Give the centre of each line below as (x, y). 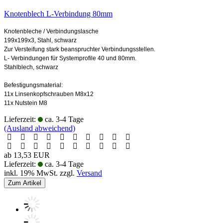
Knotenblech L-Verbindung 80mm (58, 13)
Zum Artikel (25, 183)
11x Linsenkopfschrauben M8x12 (49, 94)
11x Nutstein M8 (26, 103)
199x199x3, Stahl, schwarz (40, 40)
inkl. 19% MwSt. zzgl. (40, 173)
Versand (89, 173)
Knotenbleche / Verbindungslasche (51, 31)
